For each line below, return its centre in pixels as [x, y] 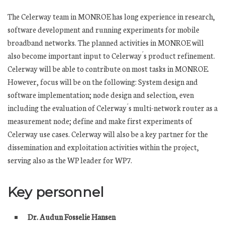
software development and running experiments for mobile [103, 30]
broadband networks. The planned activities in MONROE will [106, 43]
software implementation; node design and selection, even [101, 95]
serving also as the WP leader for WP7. [70, 160]
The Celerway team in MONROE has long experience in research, [111, 17]
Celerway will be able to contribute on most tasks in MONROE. [108, 69]
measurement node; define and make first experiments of [100, 121]
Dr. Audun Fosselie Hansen [72, 216]
